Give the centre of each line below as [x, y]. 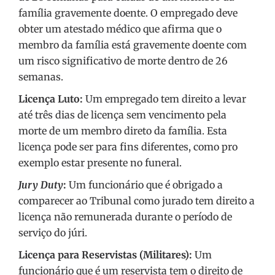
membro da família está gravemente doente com [133, 45]
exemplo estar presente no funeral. [100, 163]
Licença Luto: [51, 99]
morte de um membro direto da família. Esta [123, 131]
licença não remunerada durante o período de [125, 217]
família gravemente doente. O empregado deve [128, 13]
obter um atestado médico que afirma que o [120, 29]
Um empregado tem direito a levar [165, 99]
